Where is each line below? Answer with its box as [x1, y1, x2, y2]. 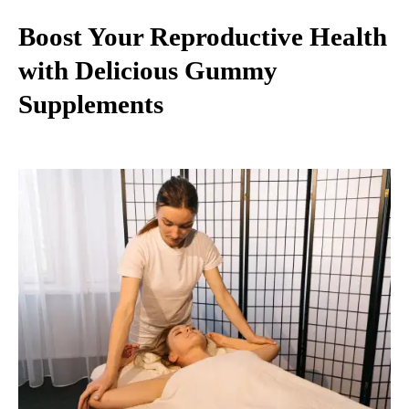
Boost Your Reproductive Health [18, 22, 387, 52]
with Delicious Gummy [18, 56, 278, 86]
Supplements [18, 89, 163, 120]
